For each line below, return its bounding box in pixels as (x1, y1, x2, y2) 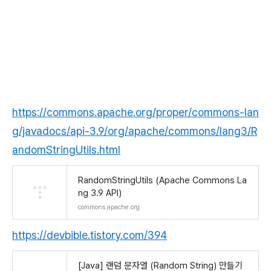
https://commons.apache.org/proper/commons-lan (12, 106, 259, 119)
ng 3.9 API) (78, 188, 122, 199)
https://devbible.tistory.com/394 (12, 229, 167, 242)
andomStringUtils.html (12, 143, 120, 157)
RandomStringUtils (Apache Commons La (78, 175, 247, 186)
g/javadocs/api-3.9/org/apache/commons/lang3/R (12, 125, 257, 138)
